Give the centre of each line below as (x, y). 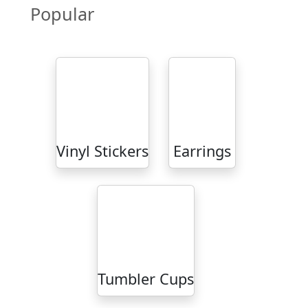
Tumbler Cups (146, 278)
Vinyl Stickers (102, 151)
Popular (62, 13)
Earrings (202, 151)
